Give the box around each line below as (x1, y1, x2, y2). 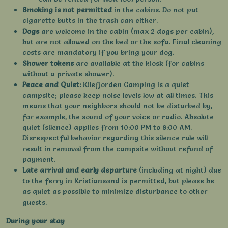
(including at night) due (137, 165, 221, 175)
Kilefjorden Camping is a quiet (81, 80, 189, 90)
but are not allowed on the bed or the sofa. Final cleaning (22, 37, 221, 47)
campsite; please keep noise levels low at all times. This (22, 91, 213, 100)
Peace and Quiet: (22, 80, 81, 90)
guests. (22, 197, 47, 207)
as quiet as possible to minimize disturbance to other (22, 187, 208, 196)
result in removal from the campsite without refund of (22, 144, 213, 154)
